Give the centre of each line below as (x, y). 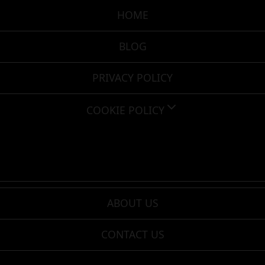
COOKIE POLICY (125, 110)
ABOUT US (132, 203)
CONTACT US (132, 234)
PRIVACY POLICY (132, 77)
